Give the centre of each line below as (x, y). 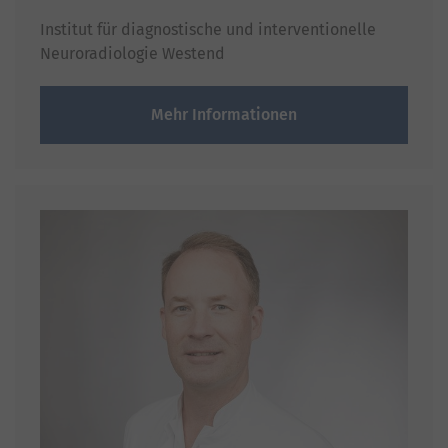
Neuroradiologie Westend (132, 53)
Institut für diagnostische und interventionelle (208, 29)
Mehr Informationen (224, 114)
